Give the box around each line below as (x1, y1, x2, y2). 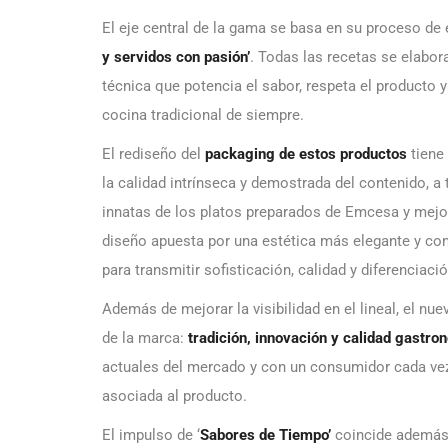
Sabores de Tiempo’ (200, 425, 331, 444)
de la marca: (102, 328, 188, 347)
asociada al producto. (102, 386, 247, 405)
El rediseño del (102, 144, 205, 163)
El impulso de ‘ (102, 425, 200, 444)
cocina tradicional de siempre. (102, 105, 304, 124)
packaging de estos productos (205, 144, 407, 163)
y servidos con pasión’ (102, 47, 250, 66)
